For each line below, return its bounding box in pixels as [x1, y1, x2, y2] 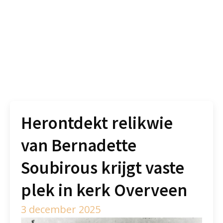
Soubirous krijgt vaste [21, 157, 185, 179]
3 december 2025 [21, 203, 101, 217]
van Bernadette [21, 134, 137, 157]
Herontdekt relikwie [21, 112, 173, 134]
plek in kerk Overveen [21, 179, 188, 202]
